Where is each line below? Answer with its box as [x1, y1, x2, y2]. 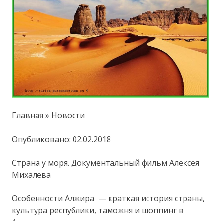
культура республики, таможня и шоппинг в [12, 204, 184, 216]
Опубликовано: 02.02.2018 [12, 133, 111, 145]
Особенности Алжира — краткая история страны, [12, 192, 205, 204]
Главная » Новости [12, 110, 85, 121]
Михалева [12, 169, 51, 180]
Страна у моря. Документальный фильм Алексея [12, 157, 200, 168]
